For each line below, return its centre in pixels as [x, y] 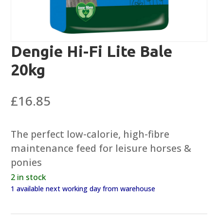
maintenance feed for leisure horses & [101, 148]
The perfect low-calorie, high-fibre [90, 134]
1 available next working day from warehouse [83, 188]
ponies [27, 162]
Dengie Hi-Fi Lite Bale [92, 51]
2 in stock [29, 177]
